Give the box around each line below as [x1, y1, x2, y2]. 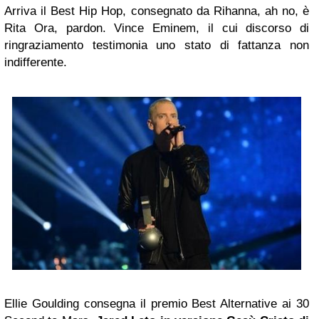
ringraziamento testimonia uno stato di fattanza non [4, 38, 309, 52]
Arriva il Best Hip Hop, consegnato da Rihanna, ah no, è [4, 4, 309, 18]
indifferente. [4, 55, 67, 69]
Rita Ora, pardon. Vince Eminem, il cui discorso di [4, 21, 309, 35]
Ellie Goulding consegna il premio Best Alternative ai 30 [4, 296, 309, 310]
